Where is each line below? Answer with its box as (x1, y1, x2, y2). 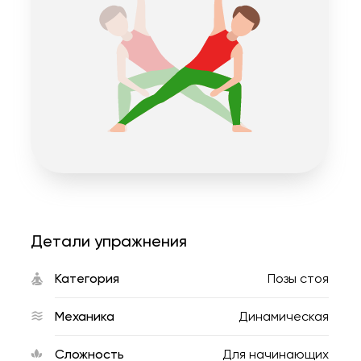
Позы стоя (268, 271, 329, 286)
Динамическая (239, 309, 329, 324)
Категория (55, 271, 119, 286)
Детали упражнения (31, 231, 187, 251)
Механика (55, 309, 114, 324)
